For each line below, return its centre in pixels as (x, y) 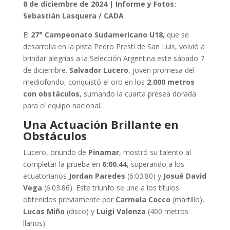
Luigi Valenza (121, 211)
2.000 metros (170, 82)
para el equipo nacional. (62, 106)
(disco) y (80, 211)
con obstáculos (51, 94)
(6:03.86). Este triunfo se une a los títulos (110, 188)
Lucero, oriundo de (55, 152)
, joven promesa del (161, 70)
